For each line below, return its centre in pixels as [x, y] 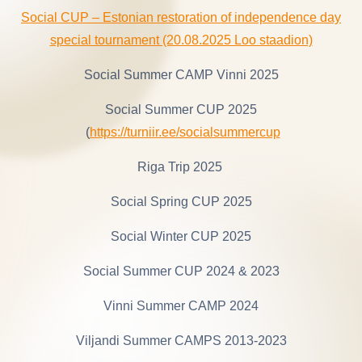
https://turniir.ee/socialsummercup [185, 132]
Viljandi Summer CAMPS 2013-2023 [181, 340]
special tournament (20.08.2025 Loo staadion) [181, 40]
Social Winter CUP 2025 [181, 236]
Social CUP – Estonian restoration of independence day [181, 17]
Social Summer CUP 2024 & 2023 [181, 271]
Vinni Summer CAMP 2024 [181, 305]
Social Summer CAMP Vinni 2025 [181, 74]
